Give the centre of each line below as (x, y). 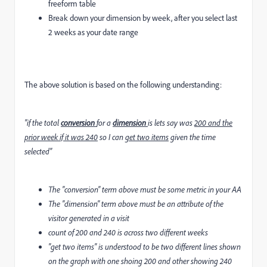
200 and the (213, 122)
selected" (38, 151)
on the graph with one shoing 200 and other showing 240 (140, 260)
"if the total (43, 122)
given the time (192, 136)
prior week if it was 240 (61, 136)
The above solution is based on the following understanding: (123, 84)
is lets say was (171, 122)
